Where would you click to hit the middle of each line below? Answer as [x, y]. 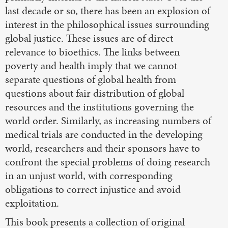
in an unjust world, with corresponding [89, 176]
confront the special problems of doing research [108, 162]
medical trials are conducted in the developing [104, 135]
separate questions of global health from [91, 80]
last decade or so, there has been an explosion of [108, 11]
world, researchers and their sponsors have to [103, 148]
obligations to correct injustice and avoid [93, 190]
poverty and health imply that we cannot [91, 66]
